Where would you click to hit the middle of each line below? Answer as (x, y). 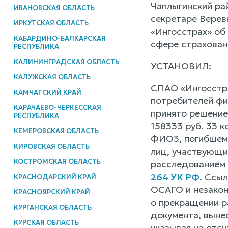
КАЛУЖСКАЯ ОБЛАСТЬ (52, 77)
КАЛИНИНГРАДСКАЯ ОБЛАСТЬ (66, 62)
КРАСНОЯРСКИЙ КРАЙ (52, 192)
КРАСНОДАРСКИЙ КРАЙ (55, 177)
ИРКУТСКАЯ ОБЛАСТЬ (51, 23)
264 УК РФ (175, 177)
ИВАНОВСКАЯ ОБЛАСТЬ (54, 8)
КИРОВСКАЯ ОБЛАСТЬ (51, 146)
